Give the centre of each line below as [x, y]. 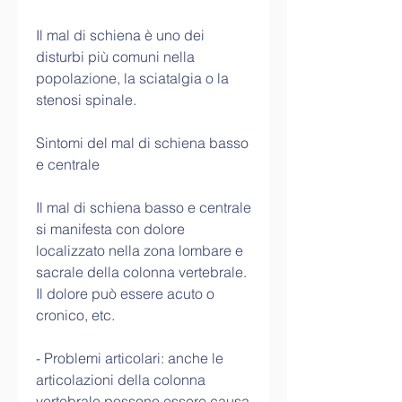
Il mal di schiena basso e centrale [144, 208]
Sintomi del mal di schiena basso [142, 143]
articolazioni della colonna [121, 380]
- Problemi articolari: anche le [130, 358]
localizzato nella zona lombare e [140, 251]
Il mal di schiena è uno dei [120, 35]
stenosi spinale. [86, 100]
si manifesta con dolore [110, 229]
